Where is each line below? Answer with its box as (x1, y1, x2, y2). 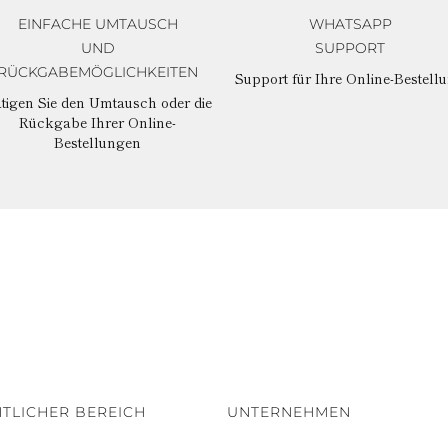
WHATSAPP (308, 14, 392, 33)
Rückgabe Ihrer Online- (19, 111, 177, 132)
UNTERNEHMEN (227, 402, 351, 421)
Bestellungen (54, 131, 142, 152)
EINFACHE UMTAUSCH (17, 14, 178, 33)
